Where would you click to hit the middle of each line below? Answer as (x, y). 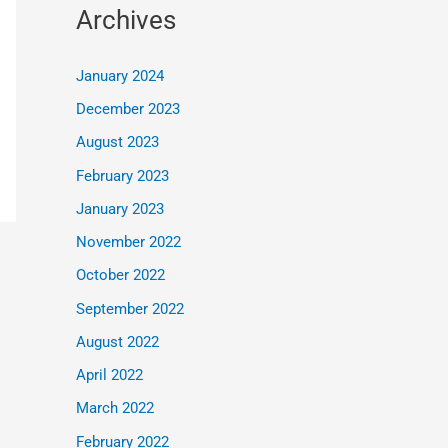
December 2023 (128, 109)
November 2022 (128, 242)
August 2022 (117, 341)
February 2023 (122, 175)
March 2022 (115, 408)
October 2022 (120, 275)
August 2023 (117, 142)
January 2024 (120, 75)
